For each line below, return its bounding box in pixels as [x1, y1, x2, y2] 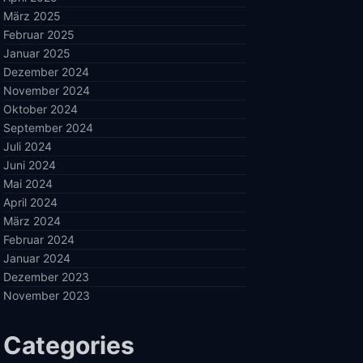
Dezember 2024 [3, 65, 89, 79]
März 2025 [3, 9, 61, 23]
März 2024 [3, 214, 61, 228]
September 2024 [3, 121, 93, 135]
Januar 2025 [3, 46, 70, 60]
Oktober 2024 [3, 102, 78, 116]
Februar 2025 [3, 28, 75, 41]
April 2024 [3, 195, 58, 209]
